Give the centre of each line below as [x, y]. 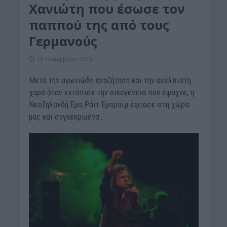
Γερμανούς [63, 41]
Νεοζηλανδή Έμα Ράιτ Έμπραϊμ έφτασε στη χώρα [109, 104]
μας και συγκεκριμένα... [66, 117]
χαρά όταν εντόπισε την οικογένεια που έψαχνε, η [111, 92]
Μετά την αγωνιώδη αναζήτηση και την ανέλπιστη [110, 80]
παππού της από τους [99, 25]
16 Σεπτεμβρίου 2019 [64, 59]
